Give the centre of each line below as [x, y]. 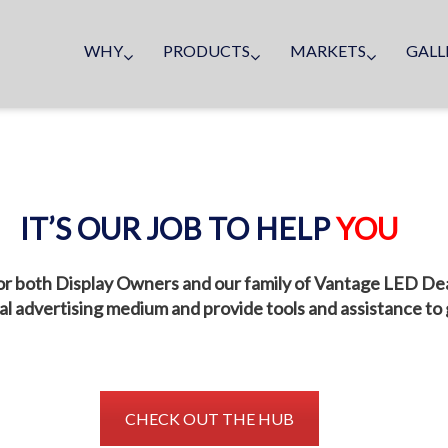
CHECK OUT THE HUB [209, 418]
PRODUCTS [206, 50]
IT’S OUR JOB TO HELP [178, 228]
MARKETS [328, 50]
